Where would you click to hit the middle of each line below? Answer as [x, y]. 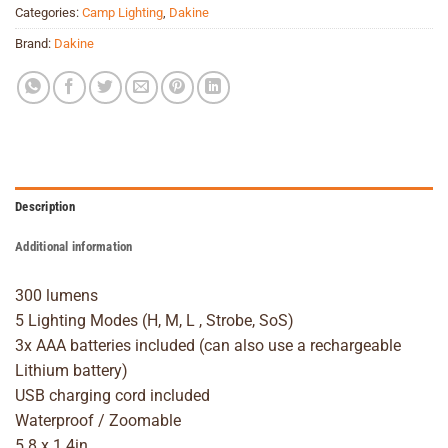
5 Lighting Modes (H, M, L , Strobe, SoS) [154, 321]
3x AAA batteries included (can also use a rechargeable [208, 346]
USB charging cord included [112, 396]
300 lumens [56, 296]
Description [45, 207]
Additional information [74, 247]
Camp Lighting [122, 12]
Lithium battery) [71, 371]
